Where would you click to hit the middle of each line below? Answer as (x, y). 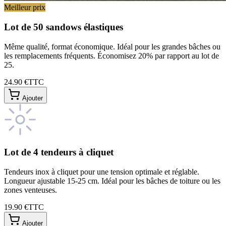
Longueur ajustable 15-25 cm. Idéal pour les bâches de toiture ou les (112, 181)
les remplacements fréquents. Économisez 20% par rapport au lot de (111, 55)
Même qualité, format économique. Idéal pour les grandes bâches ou (112, 46)
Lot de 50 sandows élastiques (64, 27)
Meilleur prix (25, 8)
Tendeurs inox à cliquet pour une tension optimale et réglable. (102, 172)
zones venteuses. (31, 190)
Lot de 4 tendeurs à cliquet (59, 152)
